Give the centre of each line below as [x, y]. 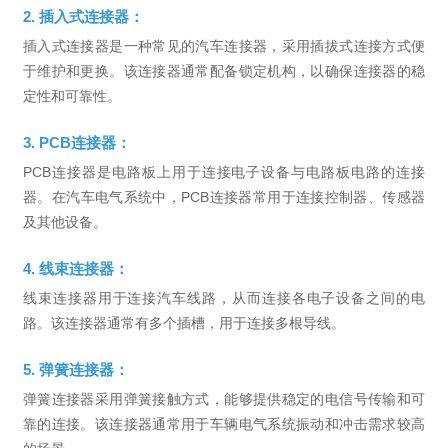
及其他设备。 [65, 221]
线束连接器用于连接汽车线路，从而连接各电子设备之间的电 [30, 297]
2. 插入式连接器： [89, 16]
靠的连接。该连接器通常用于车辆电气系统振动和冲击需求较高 [224, 423]
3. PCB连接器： [83, 142]
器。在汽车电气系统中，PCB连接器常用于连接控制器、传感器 [224, 196]
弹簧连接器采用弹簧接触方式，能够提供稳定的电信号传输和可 [30, 398]
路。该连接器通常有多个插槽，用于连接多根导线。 [184, 322]
